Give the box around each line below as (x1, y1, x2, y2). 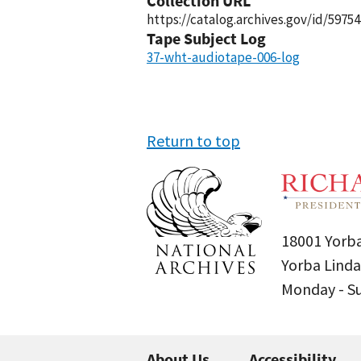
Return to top (147, 131, 240, 151)
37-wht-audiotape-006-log (147, 48, 300, 66)
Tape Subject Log (147, 28, 266, 48)
